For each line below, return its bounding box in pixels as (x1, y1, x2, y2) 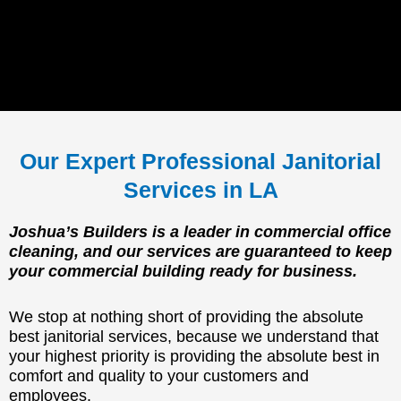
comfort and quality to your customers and (9, 366, 309, 385)
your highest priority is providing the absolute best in (9, 346, 380, 365)
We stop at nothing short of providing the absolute (9, 307, 363, 326)
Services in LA (123, 177, 278, 202)
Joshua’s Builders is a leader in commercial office (9, 223, 391, 241)
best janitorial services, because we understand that (9, 327, 379, 346)
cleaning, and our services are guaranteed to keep (9, 243, 392, 260)
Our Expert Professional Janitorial (20, 149, 381, 174)
